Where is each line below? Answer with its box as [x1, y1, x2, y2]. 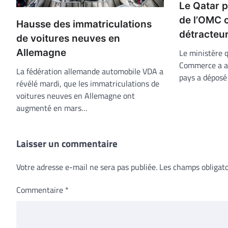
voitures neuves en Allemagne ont [16, 89, 135, 102]
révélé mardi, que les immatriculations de [16, 77, 159, 90]
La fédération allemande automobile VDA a [16, 65, 163, 77]
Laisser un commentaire [16, 135, 118, 151]
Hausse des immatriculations [16, 18, 152, 30]
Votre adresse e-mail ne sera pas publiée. [16, 160, 157, 173]
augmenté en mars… [16, 101, 88, 114]
